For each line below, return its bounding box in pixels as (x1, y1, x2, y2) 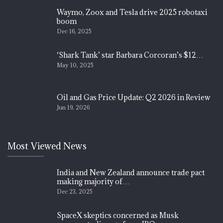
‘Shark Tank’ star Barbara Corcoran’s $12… (57, 50, 203, 60)
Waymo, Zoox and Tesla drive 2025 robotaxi (57, 7, 208, 17)
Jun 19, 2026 (57, 104, 90, 111)
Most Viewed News (7, 140, 87, 152)
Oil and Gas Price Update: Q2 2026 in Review (57, 93, 211, 103)
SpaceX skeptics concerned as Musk (57, 210, 179, 220)
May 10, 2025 (57, 61, 94, 69)
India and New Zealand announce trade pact (57, 168, 205, 178)
